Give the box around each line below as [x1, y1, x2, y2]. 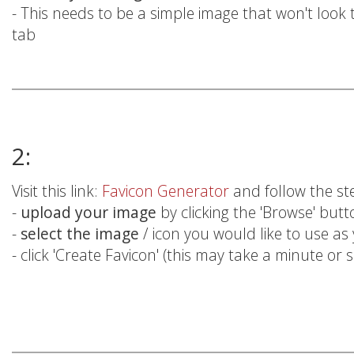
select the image [21, 223, 143, 245]
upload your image [21, 201, 160, 224]
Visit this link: [12, 180, 102, 202]
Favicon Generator [102, 180, 233, 202]
